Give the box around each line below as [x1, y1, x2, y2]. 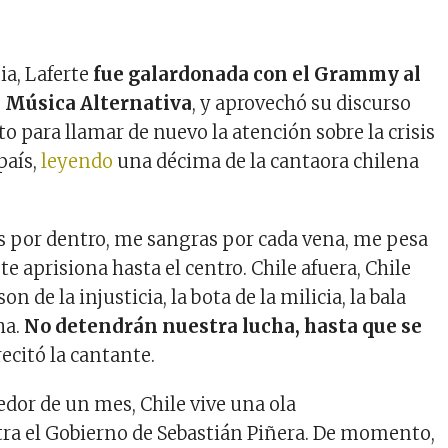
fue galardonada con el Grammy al [93, 63, 422, 87]
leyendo [41, 150, 114, 174]
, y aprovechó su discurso [192, 92, 412, 116]
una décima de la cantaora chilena [113, 150, 420, 174]
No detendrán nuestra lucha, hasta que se [24, 315, 423, 339]
